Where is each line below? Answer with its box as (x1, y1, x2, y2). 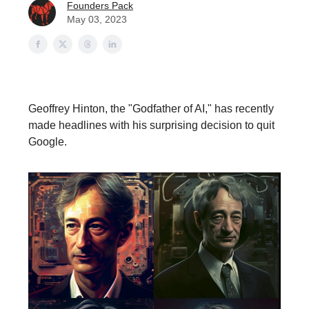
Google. (28, 136, 67, 148)
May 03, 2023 (67, 14, 127, 25)
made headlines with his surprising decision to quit (28, 119, 275, 131)
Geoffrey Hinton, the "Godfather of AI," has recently (28, 103, 274, 114)
